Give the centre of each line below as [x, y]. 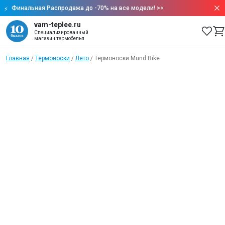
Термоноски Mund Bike [127, 58]
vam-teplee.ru [58, 25]
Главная [18, 58]
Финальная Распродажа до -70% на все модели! [83, 8]
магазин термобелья [59, 38]
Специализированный [61, 32]
